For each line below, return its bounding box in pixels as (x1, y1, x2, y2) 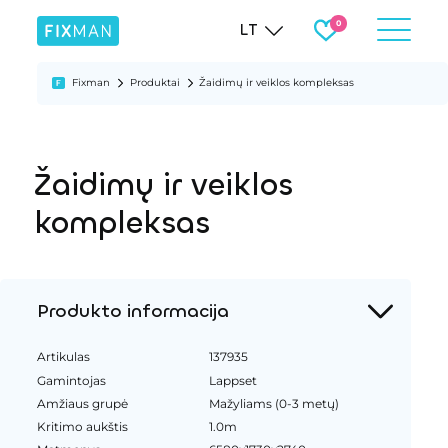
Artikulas (36, 349, 90, 365)
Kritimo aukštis (36, 418, 128, 434)
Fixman (72, 76, 111, 89)
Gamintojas (36, 372, 106, 388)
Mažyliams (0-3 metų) (209, 395, 340, 411)
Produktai (129, 76, 180, 89)
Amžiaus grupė (36, 395, 128, 411)
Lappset (209, 372, 258, 388)
